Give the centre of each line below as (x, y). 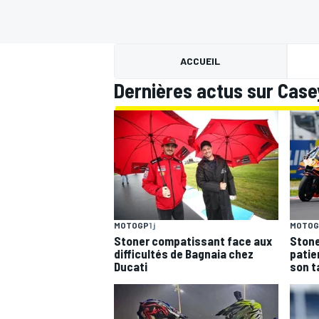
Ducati (131, 266)
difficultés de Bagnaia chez (184, 253)
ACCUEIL (200, 61)
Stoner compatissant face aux (193, 240)
